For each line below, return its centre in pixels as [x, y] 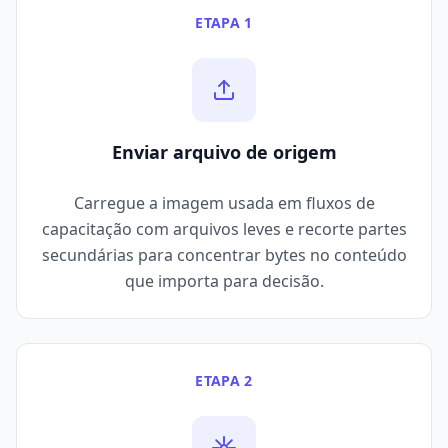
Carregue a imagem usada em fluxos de [224, 203]
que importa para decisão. [224, 281]
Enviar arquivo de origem [224, 152]
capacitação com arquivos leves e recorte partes [224, 229]
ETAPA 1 [224, 23]
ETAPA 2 [224, 381]
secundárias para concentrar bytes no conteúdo [224, 255]
